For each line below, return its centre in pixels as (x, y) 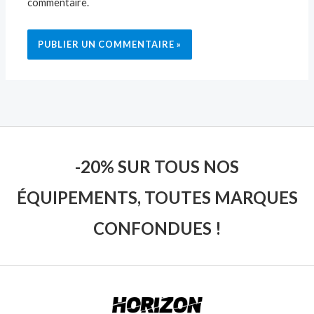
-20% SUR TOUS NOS (157, 167)
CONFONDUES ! (157, 228)
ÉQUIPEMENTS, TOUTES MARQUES (157, 198)
